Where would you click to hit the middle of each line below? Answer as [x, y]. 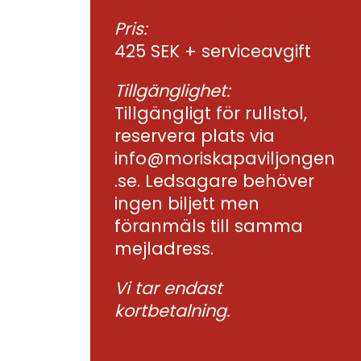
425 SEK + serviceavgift [213, 51]
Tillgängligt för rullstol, [211, 113]
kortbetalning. [172, 311]
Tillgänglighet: [172, 91]
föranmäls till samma [209, 226]
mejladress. [164, 249]
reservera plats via [195, 136]
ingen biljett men [187, 203]
